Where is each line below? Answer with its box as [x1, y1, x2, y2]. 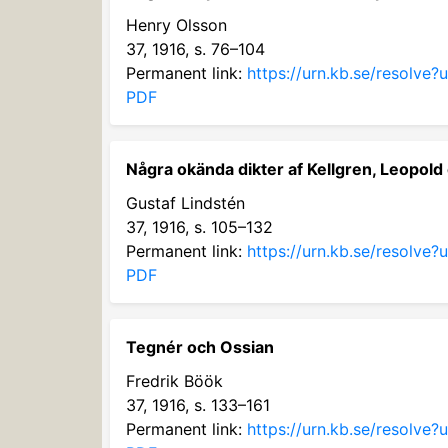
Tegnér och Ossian [126, 337, 274, 357]
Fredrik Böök [126, 371, 223, 391]
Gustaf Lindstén [126, 193, 245, 213]
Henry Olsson [126, 15, 227, 35]
